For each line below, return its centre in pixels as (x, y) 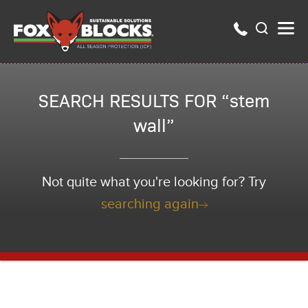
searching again (150, 204)
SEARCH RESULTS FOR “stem (154, 100)
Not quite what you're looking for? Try (154, 182)
